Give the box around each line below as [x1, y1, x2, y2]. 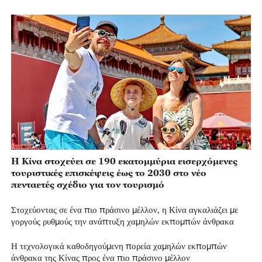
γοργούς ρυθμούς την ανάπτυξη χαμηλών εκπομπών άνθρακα [11, 215, 234, 226]
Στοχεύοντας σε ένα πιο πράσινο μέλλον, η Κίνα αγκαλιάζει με [11, 204, 238, 215]
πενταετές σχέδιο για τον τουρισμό [11, 179, 164, 190]
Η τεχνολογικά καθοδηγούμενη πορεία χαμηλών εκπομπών [11, 240, 227, 251]
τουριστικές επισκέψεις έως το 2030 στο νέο [11, 167, 206, 178]
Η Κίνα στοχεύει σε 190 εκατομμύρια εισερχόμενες [11, 156, 237, 167]
